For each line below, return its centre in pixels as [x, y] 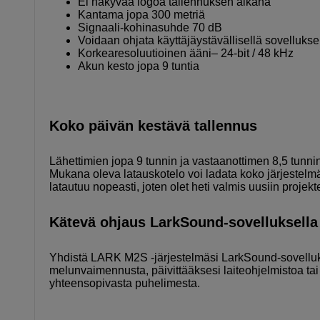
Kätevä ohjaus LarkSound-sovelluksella [184, 222]
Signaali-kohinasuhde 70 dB [150, 27]
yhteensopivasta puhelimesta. [125, 283]
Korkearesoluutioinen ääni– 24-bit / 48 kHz [186, 53]
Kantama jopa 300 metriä [141, 14]
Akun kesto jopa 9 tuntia [139, 66]
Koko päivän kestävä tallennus [153, 125]
